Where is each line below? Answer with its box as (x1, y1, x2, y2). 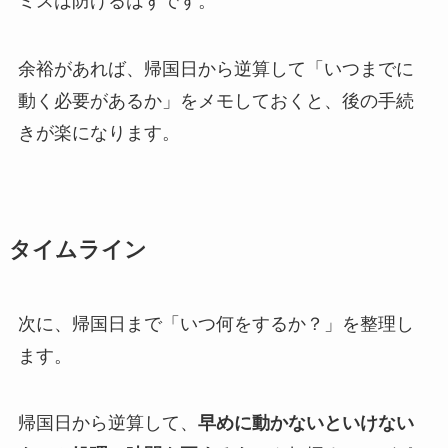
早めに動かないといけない (197, 413, 414, 434)
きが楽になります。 (17, 122, 180, 143)
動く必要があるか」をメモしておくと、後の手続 (17, 90, 414, 111)
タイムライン (8, 237, 147, 262)
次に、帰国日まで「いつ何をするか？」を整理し (17, 313, 414, 334)
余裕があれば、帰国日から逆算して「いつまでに (17, 58, 414, 79)
